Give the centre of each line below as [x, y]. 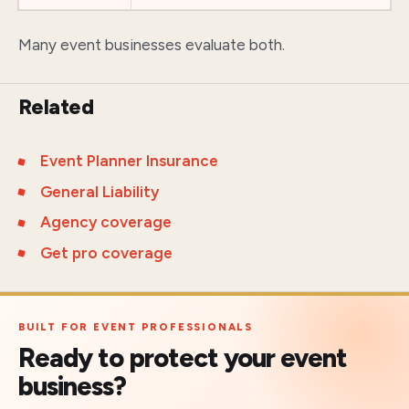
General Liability [100, 191]
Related [56, 107]
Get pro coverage [106, 252]
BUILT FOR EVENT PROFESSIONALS [136, 327]
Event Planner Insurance [129, 161]
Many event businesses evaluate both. [152, 45]
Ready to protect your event [183, 358]
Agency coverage [106, 222]
